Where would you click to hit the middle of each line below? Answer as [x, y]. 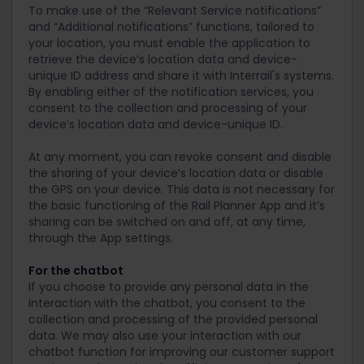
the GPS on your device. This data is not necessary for [182, 189]
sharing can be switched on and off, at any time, [167, 222]
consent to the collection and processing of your [168, 108]
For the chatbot [76, 271]
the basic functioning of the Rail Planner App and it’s [177, 206]
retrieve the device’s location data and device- [163, 59]
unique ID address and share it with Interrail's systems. [181, 76]
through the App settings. [101, 238]
